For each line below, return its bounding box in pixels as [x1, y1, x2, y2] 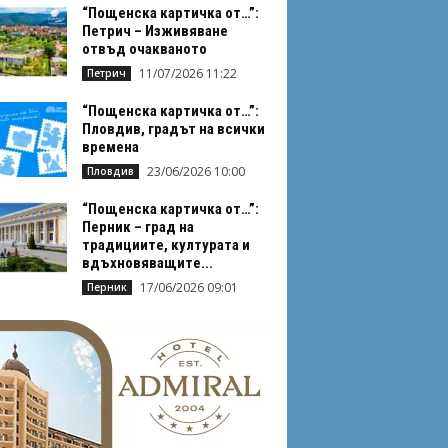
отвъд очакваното [81, 39, 207, 58]
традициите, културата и [81, 235, 250, 254]
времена [81, 137, 139, 156]
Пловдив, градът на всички [81, 119, 265, 138]
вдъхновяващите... [81, 253, 213, 272]
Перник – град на [81, 217, 194, 236]
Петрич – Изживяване [81, 21, 228, 40]
